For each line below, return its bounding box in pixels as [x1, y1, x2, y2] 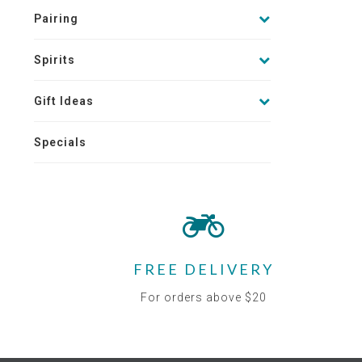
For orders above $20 [140, 291, 267, 304]
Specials [34, 136, 86, 149]
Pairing [34, 12, 78, 25]
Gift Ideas [34, 95, 94, 107]
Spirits [34, 53, 75, 66]
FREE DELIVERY [133, 260, 274, 278]
